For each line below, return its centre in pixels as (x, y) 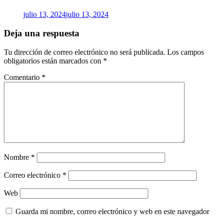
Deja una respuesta (42, 33)
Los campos (186, 52)
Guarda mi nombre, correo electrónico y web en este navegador (112, 211)
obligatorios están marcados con (54, 61)
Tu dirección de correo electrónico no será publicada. (85, 52)
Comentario (23, 77)
